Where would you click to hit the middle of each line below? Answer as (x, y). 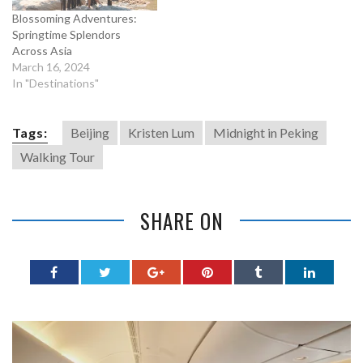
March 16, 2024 (51, 66)
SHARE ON (181, 220)
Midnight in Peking (266, 132)
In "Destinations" (56, 83)
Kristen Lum (161, 132)
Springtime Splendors (66, 34)
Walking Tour (58, 156)
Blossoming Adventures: (75, 18)
